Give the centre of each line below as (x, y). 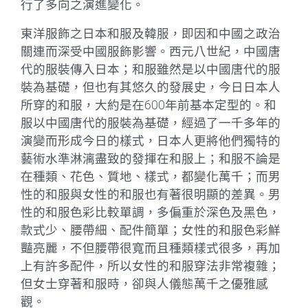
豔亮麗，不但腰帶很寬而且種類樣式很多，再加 (151, 248)
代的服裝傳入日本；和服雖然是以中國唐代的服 (151, 69)
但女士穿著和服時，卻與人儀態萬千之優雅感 (144, 284)
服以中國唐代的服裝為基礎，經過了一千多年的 (151, 123)
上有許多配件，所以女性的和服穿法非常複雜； (151, 266)
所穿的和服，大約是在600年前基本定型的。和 (148, 105)
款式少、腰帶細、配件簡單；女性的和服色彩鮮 (151, 230)
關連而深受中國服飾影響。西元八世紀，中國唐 (151, 52)
